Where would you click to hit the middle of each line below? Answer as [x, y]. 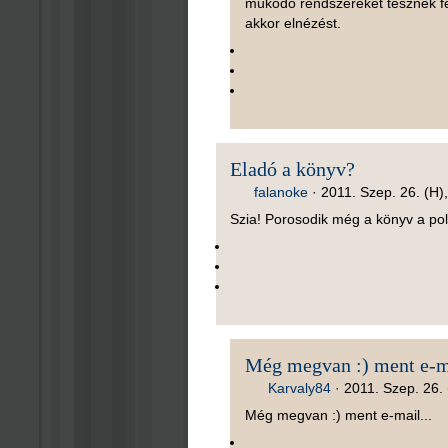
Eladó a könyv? [293, 168]
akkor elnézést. [292, 22]
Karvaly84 [300, 387]
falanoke [281, 191]
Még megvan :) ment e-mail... [338, 414]
